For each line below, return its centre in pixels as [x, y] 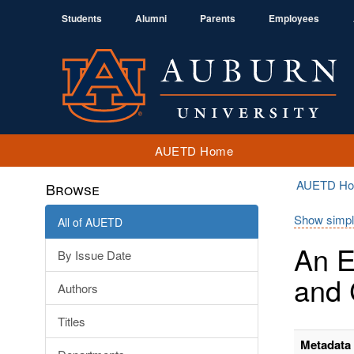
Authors [78, 288]
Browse [73, 189]
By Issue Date [94, 255]
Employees [294, 18]
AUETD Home [194, 150]
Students [82, 18]
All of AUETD [90, 222]
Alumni [151, 18]
